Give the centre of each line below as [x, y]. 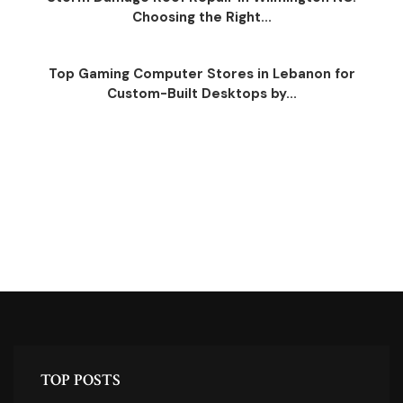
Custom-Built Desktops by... [201, 94]
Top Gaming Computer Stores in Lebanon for [201, 74]
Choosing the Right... [201, 18]
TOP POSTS [81, 381]
